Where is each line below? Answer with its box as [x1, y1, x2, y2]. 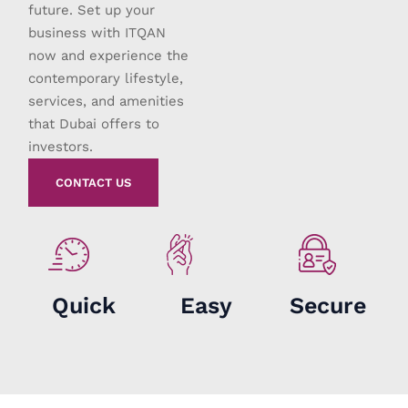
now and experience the [28, 47, 189, 65]
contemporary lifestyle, [28, 70, 184, 87]
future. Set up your [28, 2, 156, 19]
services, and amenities [28, 93, 185, 110]
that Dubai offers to [28, 116, 160, 133]
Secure [289, 292, 366, 320]
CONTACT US [56, 176, 132, 190]
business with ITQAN [28, 25, 167, 42]
